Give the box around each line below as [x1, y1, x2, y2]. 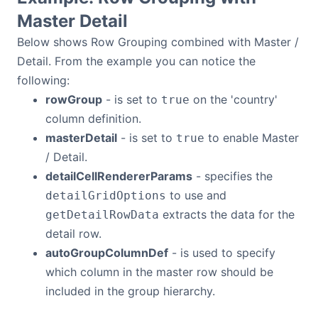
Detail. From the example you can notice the [17, 54, 256, 68]
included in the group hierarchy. [45, 284, 215, 298]
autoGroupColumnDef [45, 246, 168, 260]
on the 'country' [190, 92, 278, 106]
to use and [166, 188, 226, 202]
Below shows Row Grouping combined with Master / [17, 35, 299, 49]
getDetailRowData [45, 208, 159, 221]
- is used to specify [168, 246, 275, 260]
